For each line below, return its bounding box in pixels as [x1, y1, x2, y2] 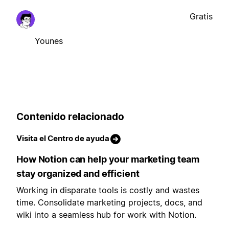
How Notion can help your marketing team [16, 154, 200, 165]
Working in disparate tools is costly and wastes [16, 185, 199, 196]
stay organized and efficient [16, 168, 140, 179]
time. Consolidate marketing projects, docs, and [16, 197, 202, 208]
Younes [35, 35, 63, 46]
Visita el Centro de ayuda [16, 133, 109, 144]
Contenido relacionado [16, 110, 124, 123]
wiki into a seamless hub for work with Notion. [16, 210, 196, 220]
